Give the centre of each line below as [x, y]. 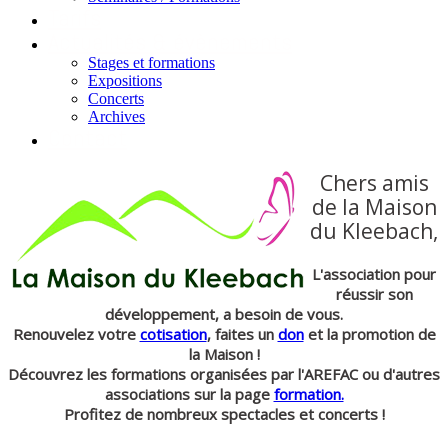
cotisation [173, 334]
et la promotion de [369, 334]
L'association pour [374, 274]
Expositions [125, 80]
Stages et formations [151, 62]
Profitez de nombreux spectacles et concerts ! [224, 414]
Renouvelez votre [76, 334]
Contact [87, 137]
